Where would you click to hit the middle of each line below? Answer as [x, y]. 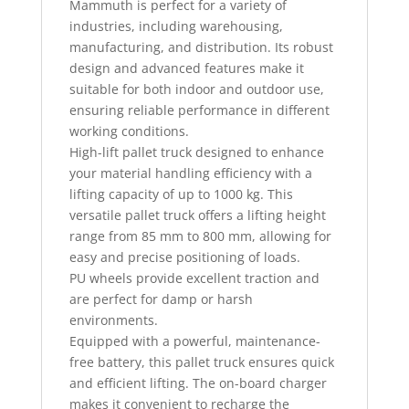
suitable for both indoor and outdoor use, [196, 89]
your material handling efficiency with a [190, 173]
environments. [113, 320]
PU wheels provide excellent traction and [194, 278]
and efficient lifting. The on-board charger [198, 383]
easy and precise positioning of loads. [184, 257]
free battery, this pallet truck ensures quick [201, 362]
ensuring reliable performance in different [199, 110]
